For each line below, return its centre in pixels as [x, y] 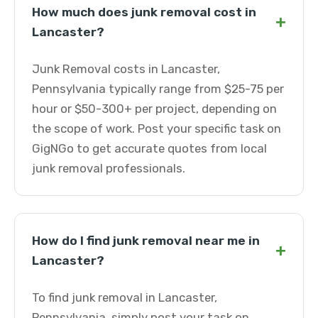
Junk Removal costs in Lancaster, [126, 69]
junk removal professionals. [109, 168]
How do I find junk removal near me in [146, 241]
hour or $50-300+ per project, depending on [154, 109]
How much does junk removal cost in [144, 12]
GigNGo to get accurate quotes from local [149, 148]
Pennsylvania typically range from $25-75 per [158, 89]
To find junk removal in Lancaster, [125, 297]
